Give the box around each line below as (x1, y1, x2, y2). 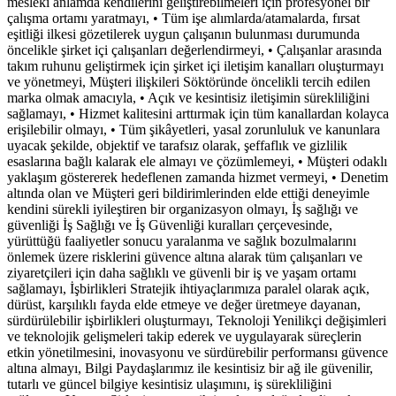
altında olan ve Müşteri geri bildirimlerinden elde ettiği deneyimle (7, 186, 369, 202)
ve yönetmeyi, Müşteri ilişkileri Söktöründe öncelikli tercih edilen (7, 74, 370, 90)
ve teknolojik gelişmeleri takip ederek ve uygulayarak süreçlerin (7, 329, 362, 345)
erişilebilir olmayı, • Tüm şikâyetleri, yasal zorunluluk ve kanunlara (7, 122, 380, 138)
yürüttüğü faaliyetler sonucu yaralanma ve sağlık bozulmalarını (7, 233, 356, 249)
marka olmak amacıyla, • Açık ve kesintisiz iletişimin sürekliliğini (7, 90, 369, 106)
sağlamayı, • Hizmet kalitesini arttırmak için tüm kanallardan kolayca (7, 106, 389, 122)
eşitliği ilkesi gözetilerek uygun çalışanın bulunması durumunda (7, 27, 360, 42)
